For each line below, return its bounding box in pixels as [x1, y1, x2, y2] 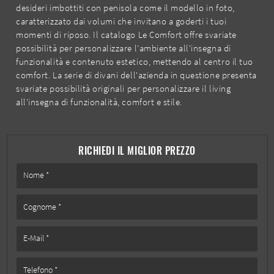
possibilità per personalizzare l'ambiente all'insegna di [16, 42, 231, 54]
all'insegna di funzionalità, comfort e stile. [16, 96, 182, 108]
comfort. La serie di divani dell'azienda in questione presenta [16, 69, 257, 81]
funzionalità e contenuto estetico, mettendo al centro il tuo [16, 56, 253, 68]
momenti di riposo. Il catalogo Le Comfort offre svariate [16, 29, 237, 41]
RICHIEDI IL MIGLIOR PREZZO [78, 143, 196, 158]
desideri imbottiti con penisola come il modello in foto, [16, 2, 235, 14]
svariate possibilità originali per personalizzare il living [16, 83, 231, 95]
